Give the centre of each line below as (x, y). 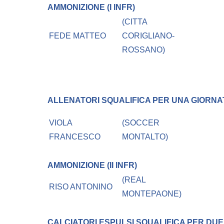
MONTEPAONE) (152, 194)
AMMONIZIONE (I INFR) (91, 7)
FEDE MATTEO (78, 36)
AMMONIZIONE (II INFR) (92, 165)
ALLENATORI (74, 100)
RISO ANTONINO (81, 187)
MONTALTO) (145, 137)
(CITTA (135, 22)
